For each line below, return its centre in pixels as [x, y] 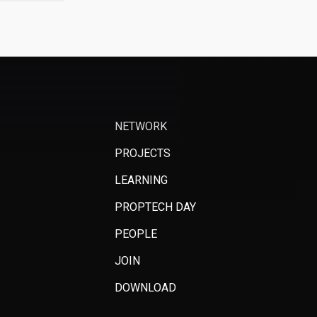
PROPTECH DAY [156, 207]
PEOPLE [136, 234]
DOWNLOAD [146, 288]
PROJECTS [143, 153]
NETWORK [141, 126]
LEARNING [142, 180]
